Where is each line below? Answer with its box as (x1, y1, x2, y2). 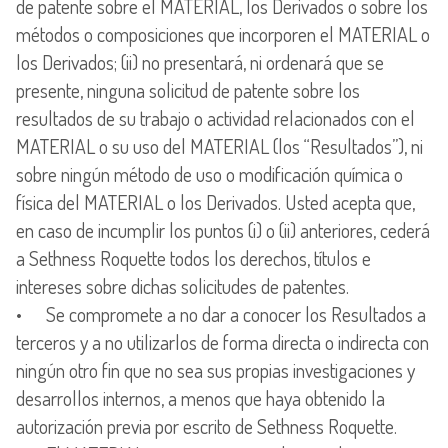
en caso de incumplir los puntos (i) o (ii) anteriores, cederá (16, 216, 430, 243)
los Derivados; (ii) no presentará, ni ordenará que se (16, 48, 384, 75)
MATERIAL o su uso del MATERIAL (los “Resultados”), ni (16, 132, 423, 159)
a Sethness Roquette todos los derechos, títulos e (16, 244, 371, 271)
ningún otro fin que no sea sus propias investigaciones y (16, 356, 415, 383)
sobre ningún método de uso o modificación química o (16, 160, 403, 187)
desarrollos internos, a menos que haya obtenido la (16, 384, 385, 411)
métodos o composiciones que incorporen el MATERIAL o (16, 20, 430, 47)
